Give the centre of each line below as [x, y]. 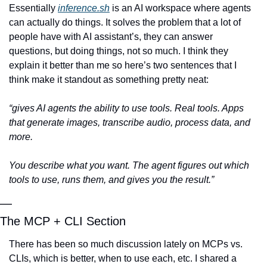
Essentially [33, 8]
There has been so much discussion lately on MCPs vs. [126, 244]
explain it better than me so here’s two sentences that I [123, 65]
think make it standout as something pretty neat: [109, 79]
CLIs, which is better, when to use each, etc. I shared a [123, 258]
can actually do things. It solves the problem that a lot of [125, 22]
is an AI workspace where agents [180, 8]
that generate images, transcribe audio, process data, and [130, 122]
